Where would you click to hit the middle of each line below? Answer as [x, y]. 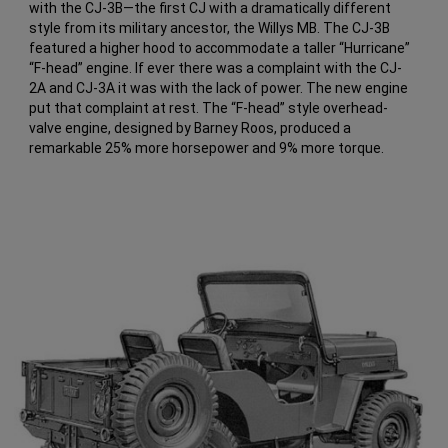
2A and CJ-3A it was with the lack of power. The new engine [219, 88]
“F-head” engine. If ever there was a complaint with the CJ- [216, 68]
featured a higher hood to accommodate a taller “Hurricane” [220, 48]
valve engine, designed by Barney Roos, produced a [190, 128]
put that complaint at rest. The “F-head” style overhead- [209, 108]
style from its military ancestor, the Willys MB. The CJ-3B [210, 28]
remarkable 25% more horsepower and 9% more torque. [207, 148]
